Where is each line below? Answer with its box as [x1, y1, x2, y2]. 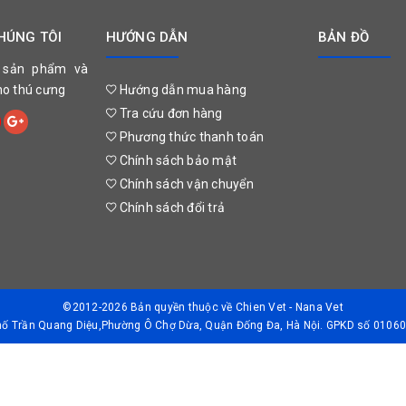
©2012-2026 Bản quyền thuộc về [63, 300, 236, 314]
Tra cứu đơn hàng [116, 105, 223, 121]
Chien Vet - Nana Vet [235, 300, 343, 314]
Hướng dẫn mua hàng [116, 82, 246, 97]
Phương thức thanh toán [116, 129, 264, 144]
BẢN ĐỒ [318, 28, 369, 45]
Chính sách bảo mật [116, 152, 237, 168]
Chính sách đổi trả [116, 199, 225, 215]
